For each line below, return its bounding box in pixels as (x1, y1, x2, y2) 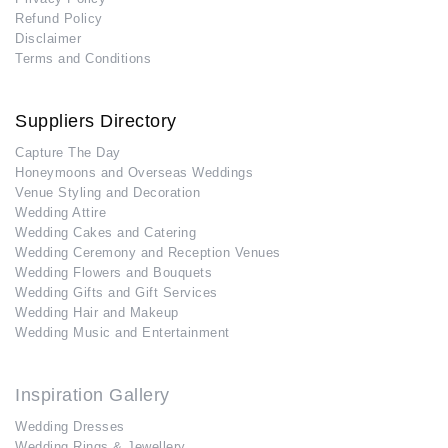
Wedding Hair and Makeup (15, 305, 179, 321)
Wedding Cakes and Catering (15, 225, 196, 241)
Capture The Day (15, 145, 121, 161)
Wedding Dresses (15, 419, 125, 435)
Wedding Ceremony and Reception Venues (15, 245, 281, 261)
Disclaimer (15, 31, 81, 47)
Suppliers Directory (15, 111, 177, 132)
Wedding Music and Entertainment (15, 325, 230, 341)
